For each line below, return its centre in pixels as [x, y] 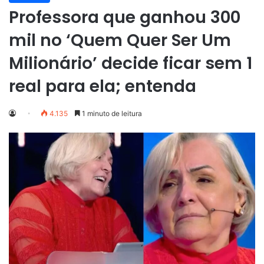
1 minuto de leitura [111, 113]
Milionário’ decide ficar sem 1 [131, 63]
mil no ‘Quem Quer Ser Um [120, 40]
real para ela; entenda [103, 86]
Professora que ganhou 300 [125, 17]
